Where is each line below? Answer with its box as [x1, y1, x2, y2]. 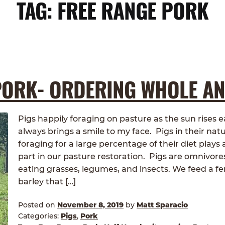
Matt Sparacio [137, 200, 188, 209]
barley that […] [18, 177, 76, 187]
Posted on [18, 200, 58, 209]
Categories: [18, 211, 61, 220]
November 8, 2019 [57, 200, 124, 209]
